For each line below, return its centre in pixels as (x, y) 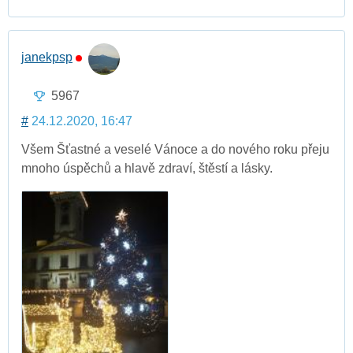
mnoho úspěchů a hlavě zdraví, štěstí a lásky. (147, 169)
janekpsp (47, 57)
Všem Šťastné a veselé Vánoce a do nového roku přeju (175, 150)
